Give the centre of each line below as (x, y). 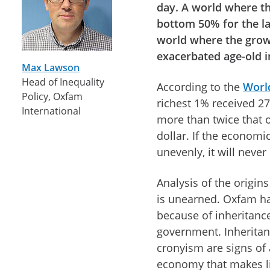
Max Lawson (51, 67)
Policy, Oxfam (52, 96)
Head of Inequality (63, 82)
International (51, 111)
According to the (200, 86)
